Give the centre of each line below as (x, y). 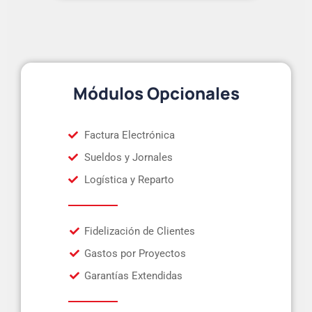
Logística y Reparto (129, 179)
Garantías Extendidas (133, 275)
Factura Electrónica (129, 135)
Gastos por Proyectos (135, 253)
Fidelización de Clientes (139, 231)
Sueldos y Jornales (128, 157)
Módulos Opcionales (156, 93)
